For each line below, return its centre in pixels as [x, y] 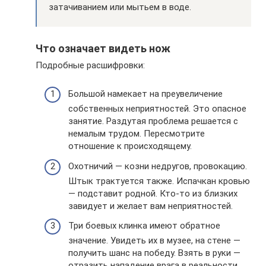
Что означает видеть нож [103, 48]
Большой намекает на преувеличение [145, 94]
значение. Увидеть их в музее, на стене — [154, 240]
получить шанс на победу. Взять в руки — [154, 253]
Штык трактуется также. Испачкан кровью [159, 181]
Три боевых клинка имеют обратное [144, 226]
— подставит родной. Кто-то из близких [153, 193]
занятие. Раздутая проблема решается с [153, 121]
